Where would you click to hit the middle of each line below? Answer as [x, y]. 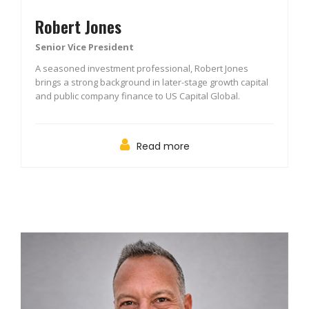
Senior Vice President [84, 47]
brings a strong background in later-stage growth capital [152, 82]
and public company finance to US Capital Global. [138, 96]
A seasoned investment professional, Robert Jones [142, 68]
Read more [163, 146]
